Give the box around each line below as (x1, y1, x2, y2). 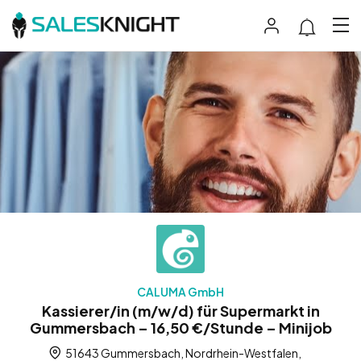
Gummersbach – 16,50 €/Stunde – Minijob (29, 317, 332, 337)
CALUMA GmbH (137, 284, 224, 299)
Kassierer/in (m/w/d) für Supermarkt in (41, 301, 320, 320)
